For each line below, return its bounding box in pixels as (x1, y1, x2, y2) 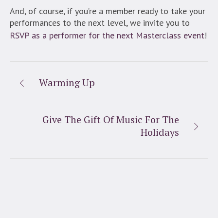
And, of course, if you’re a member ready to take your (10, 5, 205, 17)
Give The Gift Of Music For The (42, 113, 179, 127)
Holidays (141, 126, 179, 139)
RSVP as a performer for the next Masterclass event (10, 30, 204, 41)
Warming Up (39, 76, 95, 90)
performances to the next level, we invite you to (10, 17, 190, 29)
